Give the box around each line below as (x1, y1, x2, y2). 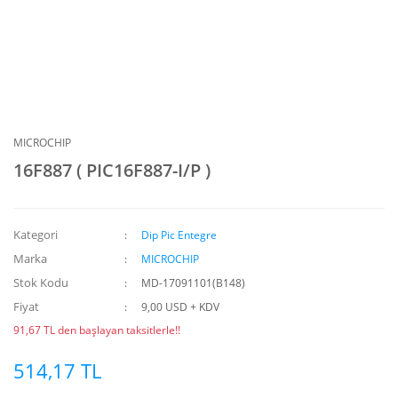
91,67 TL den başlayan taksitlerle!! (13, 322, 180, 338)
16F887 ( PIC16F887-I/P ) (13, 157, 211, 182)
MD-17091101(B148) (141, 275, 246, 291)
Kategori (13, 226, 58, 243)
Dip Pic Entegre (141, 227, 218, 243)
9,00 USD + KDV (141, 298, 220, 314)
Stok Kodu (13, 274, 68, 291)
